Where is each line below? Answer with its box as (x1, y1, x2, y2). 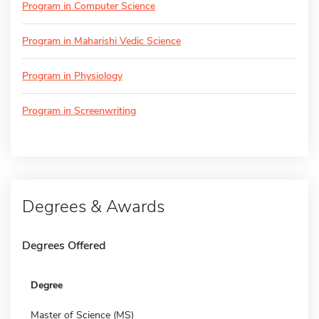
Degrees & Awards (22, 194, 164, 218)
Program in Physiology (22, 68, 122, 83)
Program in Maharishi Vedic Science (22, 33, 181, 48)
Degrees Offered (22, 237, 105, 253)
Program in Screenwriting (22, 103, 136, 117)
